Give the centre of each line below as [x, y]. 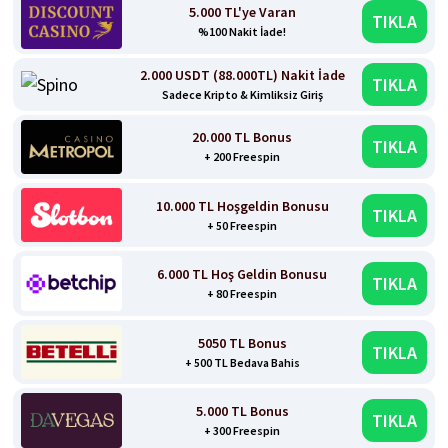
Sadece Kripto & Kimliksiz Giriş [242, 94]
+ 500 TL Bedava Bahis [242, 362]
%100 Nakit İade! [242, 31]
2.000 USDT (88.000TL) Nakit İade [242, 74]
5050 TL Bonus [242, 342]
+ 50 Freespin [242, 225]
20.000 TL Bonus [242, 137]
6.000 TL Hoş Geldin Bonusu [242, 274]
